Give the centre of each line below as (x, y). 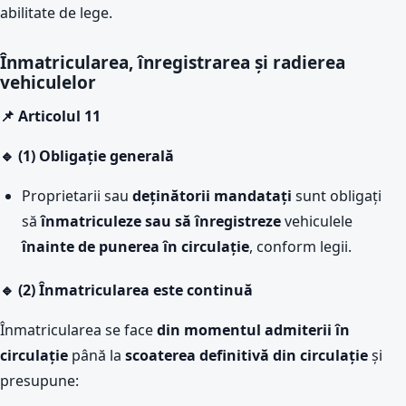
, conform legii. (300, 246)
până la (97, 355)
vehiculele (317, 221)
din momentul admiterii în (253, 330)
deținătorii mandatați (212, 196)
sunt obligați (337, 196)
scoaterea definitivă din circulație (246, 355)
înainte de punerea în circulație (135, 246)
